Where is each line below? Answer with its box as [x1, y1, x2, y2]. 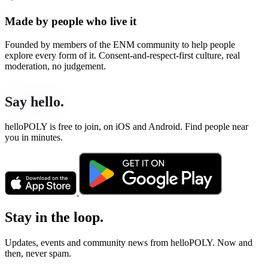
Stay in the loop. [5, 209, 103, 226]
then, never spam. [5, 248, 71, 259]
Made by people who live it [5, 14, 136, 28]
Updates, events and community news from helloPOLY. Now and [5, 237, 252, 248]
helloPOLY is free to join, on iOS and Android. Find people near [5, 121, 248, 132]
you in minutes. [5, 132, 63, 143]
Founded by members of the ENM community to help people [5, 39, 235, 50]
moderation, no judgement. [5, 60, 106, 71]
